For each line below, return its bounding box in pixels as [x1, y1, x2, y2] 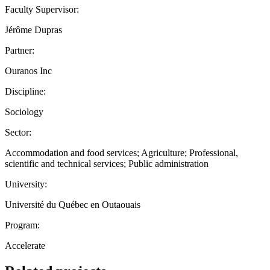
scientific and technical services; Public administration [5, 158, 209, 169]
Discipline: [5, 86, 46, 96]
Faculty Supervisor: [5, 4, 79, 14]
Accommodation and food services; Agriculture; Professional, [5, 147, 238, 158]
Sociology [5, 106, 43, 117]
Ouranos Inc [5, 65, 52, 76]
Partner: [5, 45, 34, 55]
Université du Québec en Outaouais [5, 199, 140, 210]
